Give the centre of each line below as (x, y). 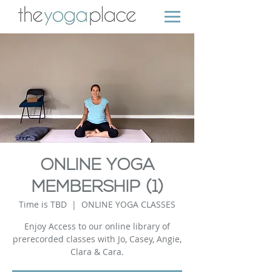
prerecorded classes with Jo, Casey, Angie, (97, 239)
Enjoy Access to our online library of (97, 226)
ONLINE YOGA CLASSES (128, 204)
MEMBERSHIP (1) (97, 188)
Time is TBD (43, 204)
